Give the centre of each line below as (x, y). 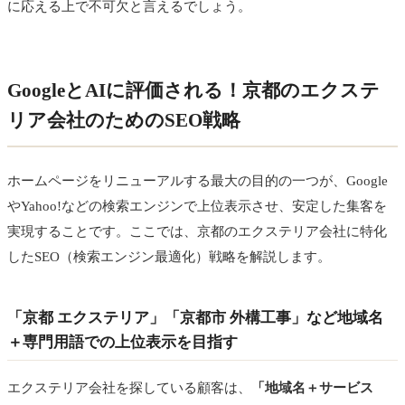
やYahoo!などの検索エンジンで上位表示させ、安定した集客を (197, 206)
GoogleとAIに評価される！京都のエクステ (193, 90)
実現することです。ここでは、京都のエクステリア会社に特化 (197, 231)
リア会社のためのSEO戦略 (124, 120)
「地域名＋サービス (312, 387)
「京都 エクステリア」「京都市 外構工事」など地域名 (195, 318)
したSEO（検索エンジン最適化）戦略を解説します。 (169, 256)
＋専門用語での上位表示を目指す (122, 343)
